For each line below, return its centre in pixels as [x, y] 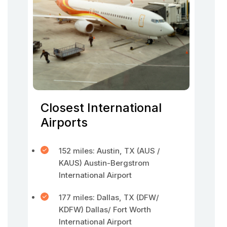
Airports [64, 122]
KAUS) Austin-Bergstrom [104, 163]
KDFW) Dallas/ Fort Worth [105, 210]
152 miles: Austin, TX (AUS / [109, 151]
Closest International [101, 108]
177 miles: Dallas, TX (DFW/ [109, 197]
